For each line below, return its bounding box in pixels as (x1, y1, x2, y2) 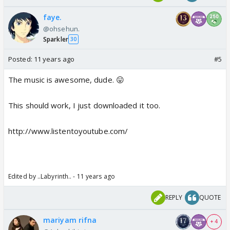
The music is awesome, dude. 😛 (8, 74, 124, 85)
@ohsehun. (43, 24, 80, 33)
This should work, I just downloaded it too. (8, 100, 161, 110)
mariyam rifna (43, 215, 97, 225)
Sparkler (43, 34, 68, 44)
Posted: (8, 54, 34, 64)
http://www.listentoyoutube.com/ (8, 125, 128, 136)
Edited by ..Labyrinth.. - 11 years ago (8, 171, 115, 181)
